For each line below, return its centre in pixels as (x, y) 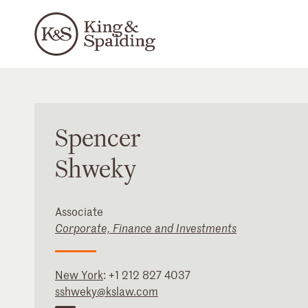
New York (79, 274)
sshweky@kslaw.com (107, 291)
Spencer (98, 139)
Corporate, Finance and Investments (146, 228)
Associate (79, 211)
